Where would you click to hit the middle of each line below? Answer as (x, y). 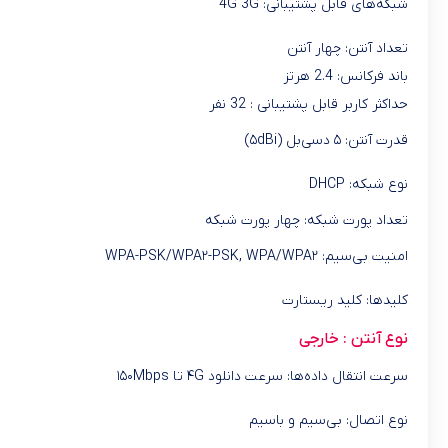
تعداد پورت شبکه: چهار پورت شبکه (306, 221)
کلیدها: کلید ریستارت (345, 301)
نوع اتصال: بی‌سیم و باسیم (328, 421)
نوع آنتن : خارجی (353, 339)
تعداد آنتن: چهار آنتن (347, 49)
